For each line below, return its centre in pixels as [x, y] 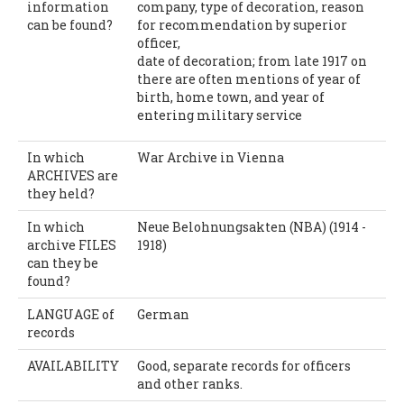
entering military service [220, 115]
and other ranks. [190, 383]
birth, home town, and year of [231, 96]
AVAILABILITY [73, 365]
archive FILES [72, 244]
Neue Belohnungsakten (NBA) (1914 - [252, 226]
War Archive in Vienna [211, 157]
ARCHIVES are [73, 175]
